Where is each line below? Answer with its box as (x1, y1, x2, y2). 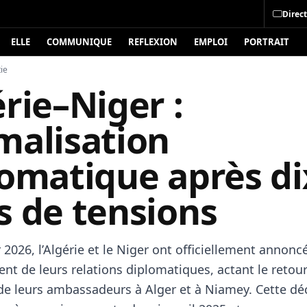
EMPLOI (194, 36, 228, 48)
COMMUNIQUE (47, 36, 112, 48)
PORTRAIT (244, 36, 289, 48)
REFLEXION (128, 36, 177, 48)
